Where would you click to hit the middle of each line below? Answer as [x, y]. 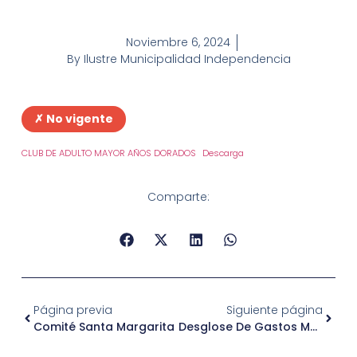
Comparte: [178, 197]
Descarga [224, 153]
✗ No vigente [73, 118]
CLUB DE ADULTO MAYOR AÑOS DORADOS [108, 153]
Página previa [73, 310]
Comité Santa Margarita [104, 326]
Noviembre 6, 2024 [178, 43]
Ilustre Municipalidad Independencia [185, 59]
